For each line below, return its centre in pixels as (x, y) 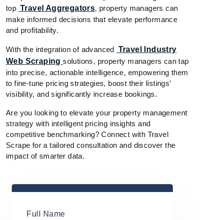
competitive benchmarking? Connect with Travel (87, 135)
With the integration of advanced (61, 50)
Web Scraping (35, 61)
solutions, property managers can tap (126, 61)
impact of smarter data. (45, 156)
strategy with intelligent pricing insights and (78, 124)
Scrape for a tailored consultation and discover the (91, 145)
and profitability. (32, 30)
